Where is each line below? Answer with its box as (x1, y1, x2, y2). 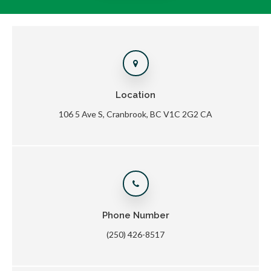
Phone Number (102, 209, 169, 221)
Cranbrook (106, 108, 146, 119)
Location (116, 89, 155, 100)
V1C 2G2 (163, 108, 198, 119)
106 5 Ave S (59, 108, 103, 119)
